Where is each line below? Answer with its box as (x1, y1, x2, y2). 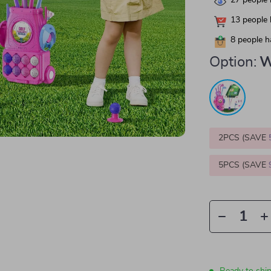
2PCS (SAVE (218, 134, 269, 142)
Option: (209, 55, 257, 70)
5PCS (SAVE (218, 161, 269, 169)
